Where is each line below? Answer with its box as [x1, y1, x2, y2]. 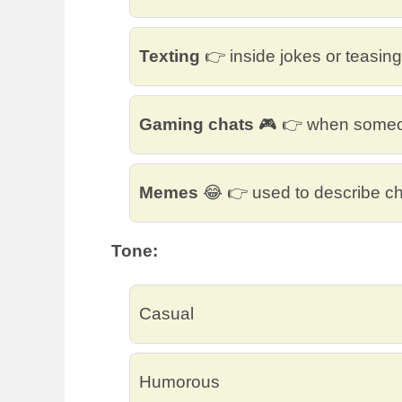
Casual [139, 303, 194, 323]
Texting [139, 46, 200, 66]
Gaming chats [139, 114, 254, 134]
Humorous [139, 371, 220, 391]
